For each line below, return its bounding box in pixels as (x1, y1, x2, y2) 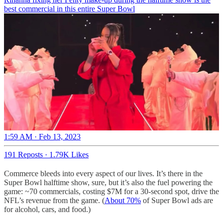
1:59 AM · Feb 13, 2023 (4, 132, 81, 141)
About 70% (105, 196, 141, 205)
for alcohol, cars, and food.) (4, 205, 91, 214)
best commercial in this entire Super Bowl (4, 4, 135, 13)
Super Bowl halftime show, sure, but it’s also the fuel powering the (4, 178, 213, 187)
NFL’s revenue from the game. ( (4, 196, 105, 205)
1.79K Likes (49, 150, 89, 159)
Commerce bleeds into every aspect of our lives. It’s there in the (4, 169, 203, 178)
